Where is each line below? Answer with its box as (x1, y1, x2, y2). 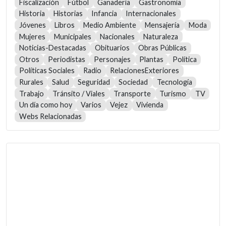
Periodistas (47, 54, 85, 64)
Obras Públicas (138, 43, 187, 52)
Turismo (159, 89, 187, 98)
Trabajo (19, 89, 44, 98)
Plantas (139, 54, 164, 64)
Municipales (53, 32, 91, 41)
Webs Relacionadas (19, 111, 82, 121)
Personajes (94, 54, 131, 64)
